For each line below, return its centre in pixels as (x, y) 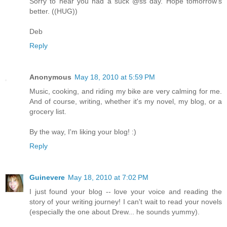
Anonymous (50, 77)
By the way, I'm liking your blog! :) (83, 132)
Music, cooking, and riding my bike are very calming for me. (126, 91)
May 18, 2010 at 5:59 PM (115, 77)
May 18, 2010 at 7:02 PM (108, 178)
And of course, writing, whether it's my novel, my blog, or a (126, 102)
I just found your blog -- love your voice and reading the (126, 192)
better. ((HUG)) (53, 11)
